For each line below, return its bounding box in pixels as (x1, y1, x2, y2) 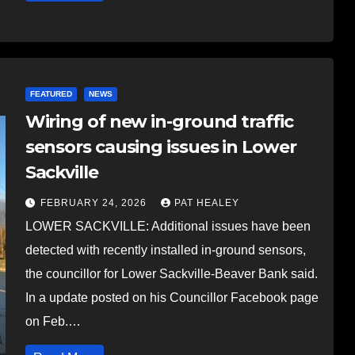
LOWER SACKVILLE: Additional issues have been (25, 219, 311, 233)
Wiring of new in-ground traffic (25, 110, 293, 132)
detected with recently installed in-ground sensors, (25, 242, 306, 257)
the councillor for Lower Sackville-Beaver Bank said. (25, 266, 318, 281)
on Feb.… (25, 314, 81, 328)
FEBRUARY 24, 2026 (40, 197, 150, 208)
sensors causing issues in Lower (25, 136, 296, 158)
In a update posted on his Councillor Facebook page (25, 290, 319, 304)
